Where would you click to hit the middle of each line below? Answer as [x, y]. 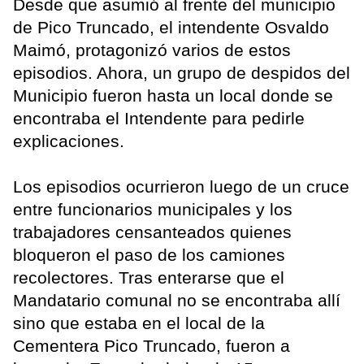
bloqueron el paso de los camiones [149, 254]
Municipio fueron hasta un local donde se [173, 95]
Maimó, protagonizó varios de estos [152, 50]
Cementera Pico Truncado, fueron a [152, 345]
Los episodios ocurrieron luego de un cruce [181, 186]
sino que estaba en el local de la [139, 323]
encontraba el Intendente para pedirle [159, 118]
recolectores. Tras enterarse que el [149, 277]
